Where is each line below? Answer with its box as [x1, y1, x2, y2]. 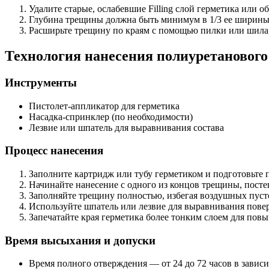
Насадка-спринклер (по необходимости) [29, 111, 193, 122]
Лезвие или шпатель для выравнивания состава [29, 122, 224, 133]
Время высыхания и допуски [5, 234, 156, 247]
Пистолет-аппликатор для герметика [29, 100, 180, 111]
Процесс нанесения [5, 144, 103, 157]
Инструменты [5, 76, 77, 89]
